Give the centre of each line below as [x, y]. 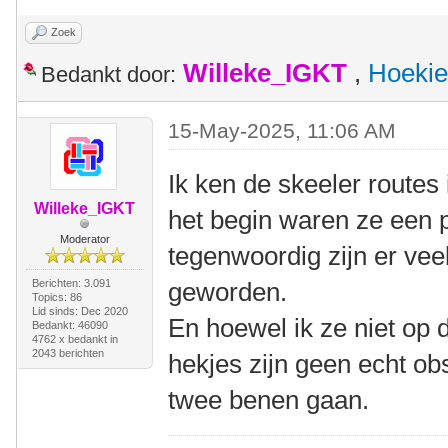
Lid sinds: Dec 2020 [79, 311]
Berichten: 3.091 [71, 283]
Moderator [84, 239]
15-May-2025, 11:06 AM [282, 130]
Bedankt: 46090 [69, 325]
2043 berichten [67, 353]
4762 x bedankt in [74, 339]
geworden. [228, 292]
